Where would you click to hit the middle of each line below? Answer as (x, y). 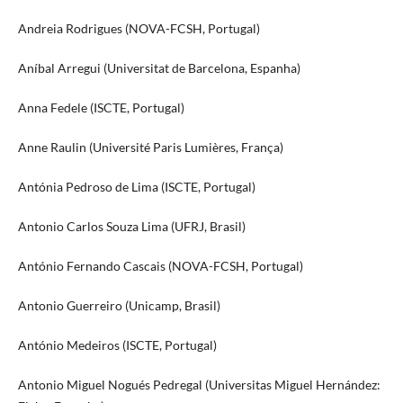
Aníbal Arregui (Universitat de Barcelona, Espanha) (159, 67)
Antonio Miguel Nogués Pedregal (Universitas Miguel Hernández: (199, 384)
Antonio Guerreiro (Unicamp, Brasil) (119, 305)
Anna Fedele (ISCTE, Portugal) (101, 107)
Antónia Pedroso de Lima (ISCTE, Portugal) (136, 186)
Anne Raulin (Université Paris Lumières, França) (150, 147)
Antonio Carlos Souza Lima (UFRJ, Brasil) (131, 226)
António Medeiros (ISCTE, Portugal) (117, 345)
